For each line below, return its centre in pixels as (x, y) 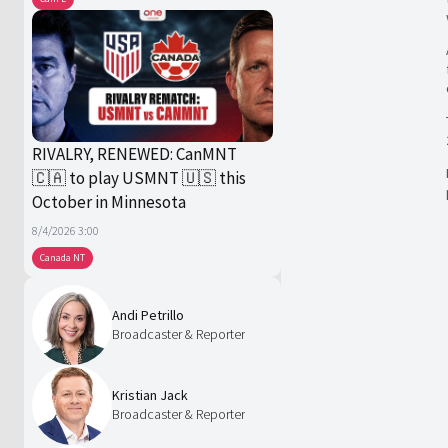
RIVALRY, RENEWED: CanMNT (134, 154)
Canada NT (62, 258)
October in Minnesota (109, 202)
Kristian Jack (150, 395)
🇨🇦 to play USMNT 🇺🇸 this (139, 178)
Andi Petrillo (148, 315)
